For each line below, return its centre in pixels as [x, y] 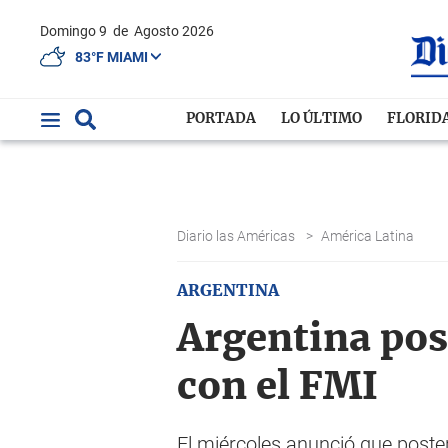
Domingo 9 [79, 31]
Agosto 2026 [174, 31]
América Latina [369, 236]
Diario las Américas [237, 236]
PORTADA [221, 119]
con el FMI [277, 388]
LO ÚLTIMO [322, 119]
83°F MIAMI [113, 56]
